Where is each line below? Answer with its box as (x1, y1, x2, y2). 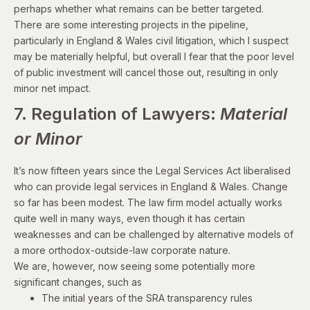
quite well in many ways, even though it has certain (14, 212, 245, 224)
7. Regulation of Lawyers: (14, 103, 220, 124)
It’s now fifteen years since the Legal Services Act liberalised (14, 164, 291, 176)
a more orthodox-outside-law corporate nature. (14, 244, 230, 256)
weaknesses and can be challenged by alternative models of (14, 228, 293, 240)
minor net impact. (14, 82, 91, 94)
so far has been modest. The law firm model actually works (14, 196, 282, 208)
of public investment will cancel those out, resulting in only (14, 66, 278, 78)
